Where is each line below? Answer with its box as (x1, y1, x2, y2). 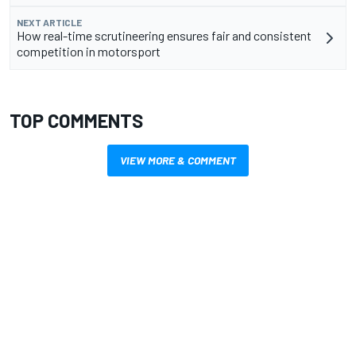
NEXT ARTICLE (17, 16, 82, 28)
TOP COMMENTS (10, 108, 143, 132)
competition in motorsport (17, 43, 161, 59)
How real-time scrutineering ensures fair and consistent (17, 27, 311, 43)
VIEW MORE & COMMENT (120, 153, 236, 167)
